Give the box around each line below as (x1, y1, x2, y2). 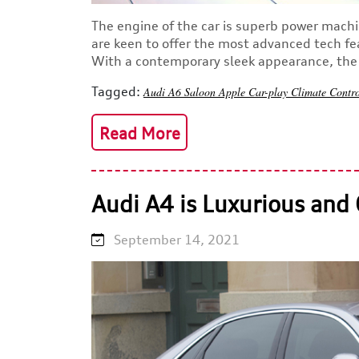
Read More (99, 123, 180, 144)
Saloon (184, 84, 219, 100)
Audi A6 (143, 84, 184, 100)
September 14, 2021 (104, 232, 240, 248)
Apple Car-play (219, 84, 291, 100)
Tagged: (91, 83, 140, 100)
